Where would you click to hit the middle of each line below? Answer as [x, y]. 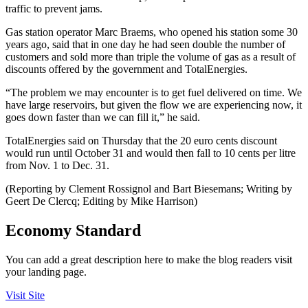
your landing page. [46, 272]
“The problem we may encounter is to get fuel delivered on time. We [154, 92]
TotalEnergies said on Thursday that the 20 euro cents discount [141, 140]
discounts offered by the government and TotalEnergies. [126, 69]
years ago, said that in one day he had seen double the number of [145, 44]
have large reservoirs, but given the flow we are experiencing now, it [154, 104]
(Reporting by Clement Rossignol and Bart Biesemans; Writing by [149, 188]
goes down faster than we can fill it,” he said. [103, 117]
